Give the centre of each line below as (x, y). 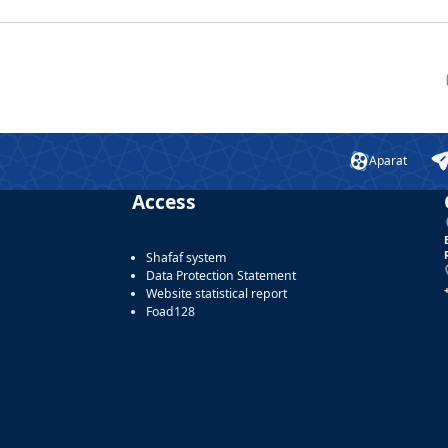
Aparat (388, 161)
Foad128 (170, 311)
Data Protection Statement (221, 275)
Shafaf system (186, 257)
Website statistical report (216, 293)
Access (164, 201)
